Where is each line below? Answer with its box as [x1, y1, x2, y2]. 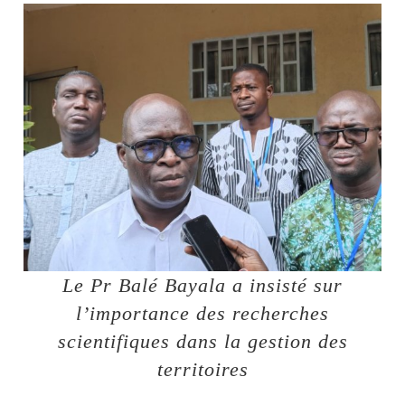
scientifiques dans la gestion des [57, 330, 348, 353]
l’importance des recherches [76, 302, 329, 325]
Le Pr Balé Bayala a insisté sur [62, 274, 343, 297]
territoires [156, 358, 249, 381]
